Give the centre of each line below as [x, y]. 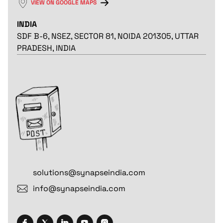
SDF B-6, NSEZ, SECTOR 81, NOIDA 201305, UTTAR [108, 36]
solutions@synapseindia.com [89, 172]
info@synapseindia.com [79, 188]
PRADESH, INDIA [46, 48]
